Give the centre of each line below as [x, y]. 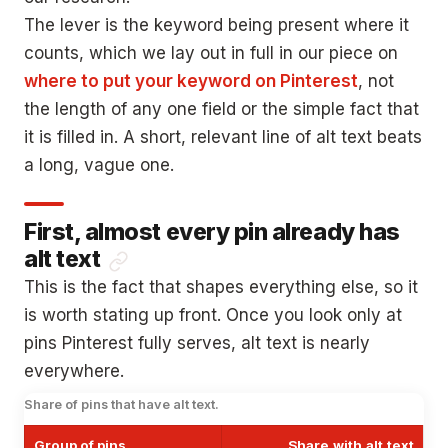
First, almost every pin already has [212, 232]
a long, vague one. [99, 165]
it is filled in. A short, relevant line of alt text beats [223, 137]
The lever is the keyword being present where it [216, 25]
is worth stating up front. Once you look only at [213, 315]
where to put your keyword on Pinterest [191, 81]
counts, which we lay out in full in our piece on [211, 53]
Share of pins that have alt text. [121, 405]
